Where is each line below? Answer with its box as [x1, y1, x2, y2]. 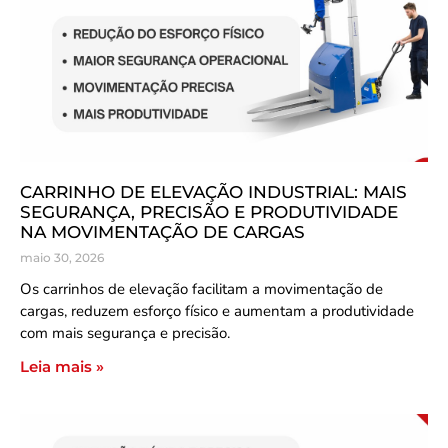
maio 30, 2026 [20, 250, 104, 265]
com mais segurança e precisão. [20, 323, 230, 343]
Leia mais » [20, 357, 104, 376]
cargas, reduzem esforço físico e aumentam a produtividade [20, 301, 414, 321]
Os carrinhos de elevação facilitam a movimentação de [20, 279, 383, 299]
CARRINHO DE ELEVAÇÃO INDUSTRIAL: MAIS [20, 182, 407, 202]
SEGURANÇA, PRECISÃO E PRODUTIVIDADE [20, 202, 398, 222]
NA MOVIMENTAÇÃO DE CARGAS [20, 222, 305, 242]
